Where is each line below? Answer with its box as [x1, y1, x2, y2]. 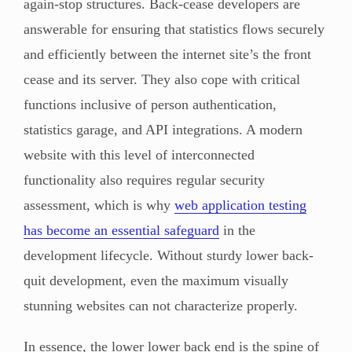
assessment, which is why [24, 196, 174, 213]
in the [219, 222, 255, 238]
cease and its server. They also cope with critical [24, 71, 300, 87]
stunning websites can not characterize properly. [24, 297, 298, 313]
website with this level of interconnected [24, 146, 255, 163]
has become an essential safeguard [24, 222, 219, 238]
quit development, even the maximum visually [24, 272, 288, 288]
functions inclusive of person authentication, [24, 96, 277, 112]
